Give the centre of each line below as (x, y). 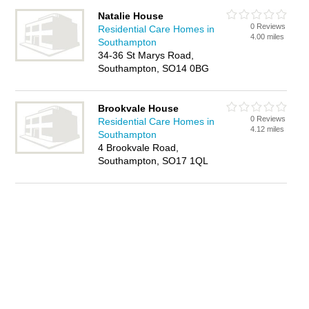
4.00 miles (268, 37)
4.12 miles (268, 129)
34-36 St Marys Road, (146, 55)
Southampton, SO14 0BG (154, 68)
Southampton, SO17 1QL (153, 161)
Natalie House (131, 16)
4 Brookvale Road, (139, 148)
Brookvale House (139, 108)
